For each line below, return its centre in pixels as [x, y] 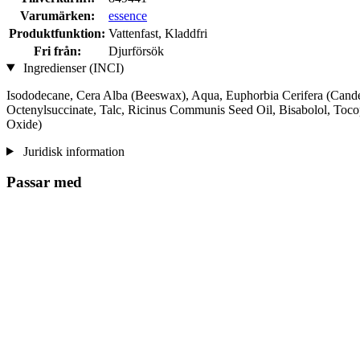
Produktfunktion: [57, 33]
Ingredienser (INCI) [72, 67]
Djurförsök [136, 51]
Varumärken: [57, 15]
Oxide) [24, 124]
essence [128, 15]
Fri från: [57, 51]
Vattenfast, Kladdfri [158, 33]
